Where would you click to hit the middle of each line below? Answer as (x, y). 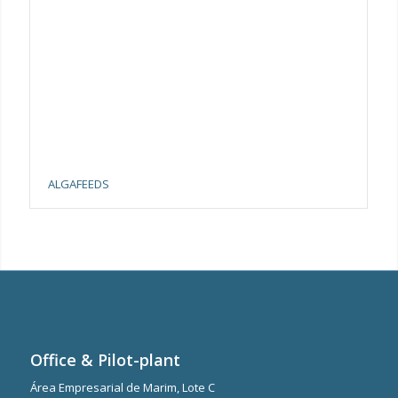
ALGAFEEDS (78, 184)
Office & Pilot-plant (105, 360)
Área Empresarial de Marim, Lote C (122, 388)
